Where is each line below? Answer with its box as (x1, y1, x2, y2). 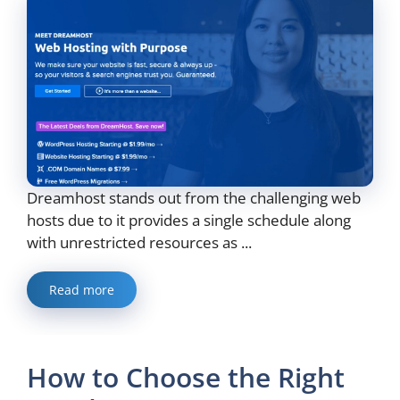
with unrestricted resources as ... (27, 232, 252, 254)
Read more (49, 281, 114, 299)
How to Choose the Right (27, 359, 345, 396)
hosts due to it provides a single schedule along (27, 210, 351, 231)
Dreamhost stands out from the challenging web (27, 187, 361, 209)
